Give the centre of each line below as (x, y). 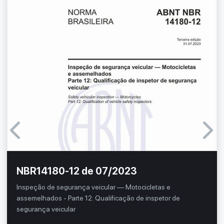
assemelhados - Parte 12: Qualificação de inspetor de (98, 198)
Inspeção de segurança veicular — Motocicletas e (94, 187)
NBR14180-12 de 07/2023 (77, 171)
